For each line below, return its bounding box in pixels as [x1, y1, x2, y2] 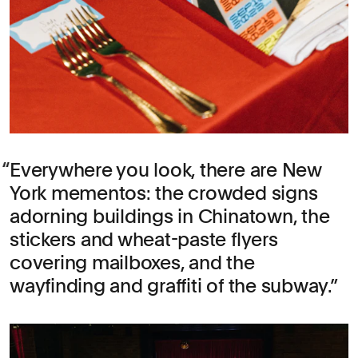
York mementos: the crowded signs [10, 181, 318, 205]
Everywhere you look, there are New [10, 158, 321, 182]
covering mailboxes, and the [10, 251, 255, 275]
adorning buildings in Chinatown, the [10, 205, 330, 229]
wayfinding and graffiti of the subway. [10, 274, 330, 298]
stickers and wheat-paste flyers [10, 228, 278, 252]
